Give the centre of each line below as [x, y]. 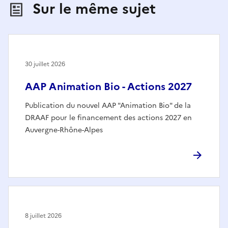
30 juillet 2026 [45, 64]
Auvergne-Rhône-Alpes [64, 130]
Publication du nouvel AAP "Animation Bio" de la [108, 105]
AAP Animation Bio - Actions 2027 [108, 86]
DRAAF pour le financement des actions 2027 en [108, 118]
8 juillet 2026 [43, 216]
